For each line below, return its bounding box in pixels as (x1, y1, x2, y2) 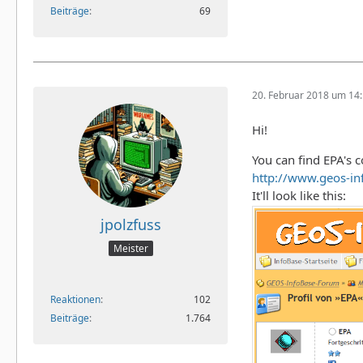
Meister (113, 241, 148, 255)
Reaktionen (50, 292, 100, 306)
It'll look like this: (252, 186, 346, 203)
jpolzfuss (100, 214, 161, 234)
